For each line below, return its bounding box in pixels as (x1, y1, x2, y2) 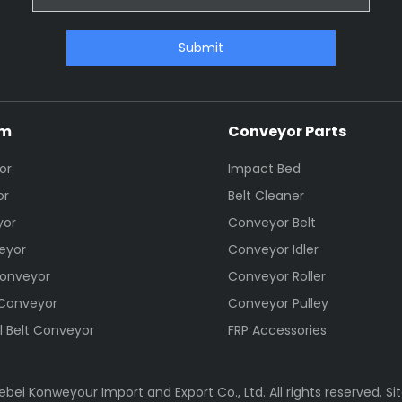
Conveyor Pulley (227, 294, 328, 313)
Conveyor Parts (227, 121, 346, 143)
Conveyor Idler (227, 240, 319, 259)
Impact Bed (227, 160, 301, 179)
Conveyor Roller (227, 267, 326, 286)
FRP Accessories (227, 321, 327, 340)
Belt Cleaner (227, 187, 304, 205)
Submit (179, 38, 223, 57)
